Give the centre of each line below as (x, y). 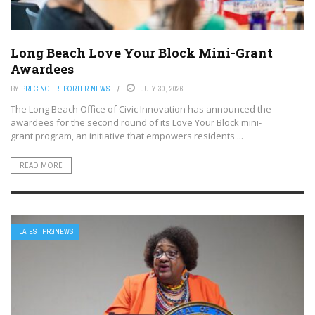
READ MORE (41, 165)
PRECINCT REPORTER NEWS (66, 88)
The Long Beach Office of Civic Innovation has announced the (141, 109)
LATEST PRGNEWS (46, 232)
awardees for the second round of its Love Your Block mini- (136, 122)
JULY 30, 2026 (162, 88)
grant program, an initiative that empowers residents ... (127, 135)
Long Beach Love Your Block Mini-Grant (142, 52)
